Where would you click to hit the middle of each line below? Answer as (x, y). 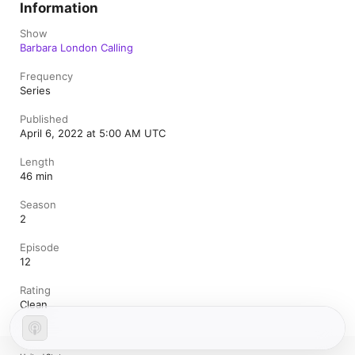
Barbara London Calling (76, 48)
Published (44, 119)
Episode (40, 247)
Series (35, 90)
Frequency (46, 76)
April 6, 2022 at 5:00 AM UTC (93, 133)
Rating (35, 290)
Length (37, 162)
